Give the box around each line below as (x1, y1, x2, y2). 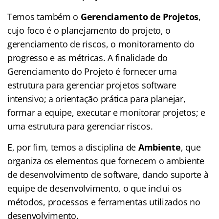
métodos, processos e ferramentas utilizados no (7, 196, 200, 208)
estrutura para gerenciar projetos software (7, 79, 176, 91)
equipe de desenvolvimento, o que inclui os (7, 182, 182, 194)
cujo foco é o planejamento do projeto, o (7, 24, 171, 36)
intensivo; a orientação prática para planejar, (7, 92, 186, 105)
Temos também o (7, 10, 81, 22)
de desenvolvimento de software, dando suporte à (7, 168, 209, 180)
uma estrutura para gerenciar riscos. (7, 120, 153, 132)
